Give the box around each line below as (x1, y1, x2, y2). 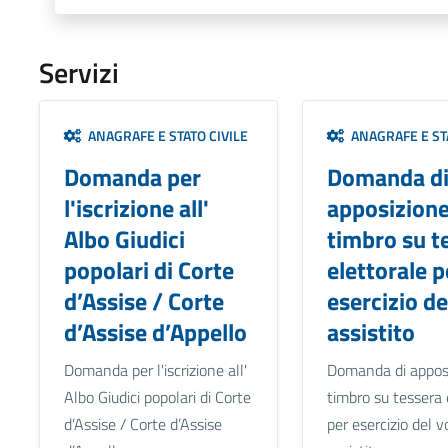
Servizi (38, 51, 119, 95)
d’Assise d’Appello (63, 314, 247, 351)
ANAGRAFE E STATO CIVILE (81, 125, 248, 147)
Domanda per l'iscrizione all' (63, 358, 247, 383)
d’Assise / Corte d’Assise (63, 412, 222, 437)
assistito (326, 314, 415, 351)
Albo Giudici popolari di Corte (63, 385, 251, 410)
